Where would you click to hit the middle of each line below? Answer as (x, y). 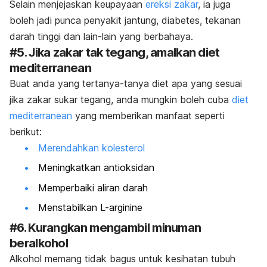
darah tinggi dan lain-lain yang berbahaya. (101, 37)
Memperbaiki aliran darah (93, 187)
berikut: (26, 132)
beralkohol (39, 243)
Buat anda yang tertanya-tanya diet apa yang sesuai (126, 84)
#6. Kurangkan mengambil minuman (105, 227)
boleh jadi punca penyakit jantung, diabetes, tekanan (125, 21)
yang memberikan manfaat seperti (148, 116)
